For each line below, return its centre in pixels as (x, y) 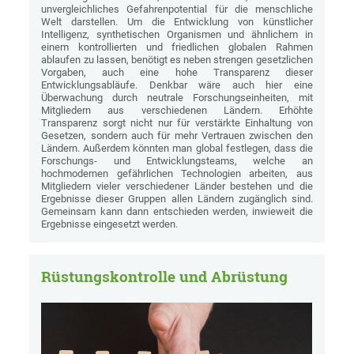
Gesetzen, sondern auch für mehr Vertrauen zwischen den (177, 136)
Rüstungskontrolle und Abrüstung (165, 277)
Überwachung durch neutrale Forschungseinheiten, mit (177, 98)
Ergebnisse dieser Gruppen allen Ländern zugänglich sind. (177, 199)
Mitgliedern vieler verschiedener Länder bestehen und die (177, 186)
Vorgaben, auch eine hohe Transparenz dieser (177, 73)
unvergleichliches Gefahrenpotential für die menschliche (177, 9)
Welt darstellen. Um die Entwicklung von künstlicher (177, 22)
